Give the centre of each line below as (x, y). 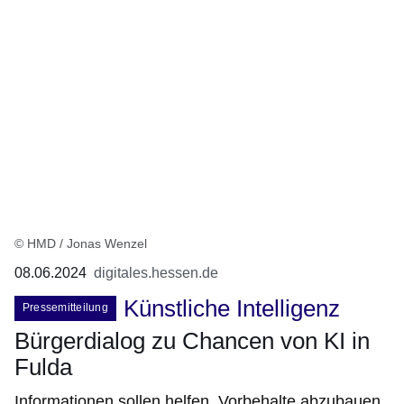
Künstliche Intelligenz (231, 308)
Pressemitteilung (65, 307)
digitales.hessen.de (156, 272)
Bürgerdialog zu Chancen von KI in (192, 340)
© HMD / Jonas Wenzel (81, 243)
